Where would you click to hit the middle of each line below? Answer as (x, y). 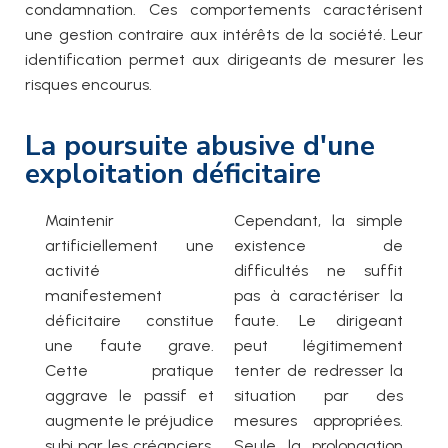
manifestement (103, 296)
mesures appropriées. (318, 421)
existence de (318, 246)
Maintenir (79, 221)
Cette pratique (129, 371)
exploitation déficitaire (173, 174)
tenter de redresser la (318, 371)
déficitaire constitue (129, 321)
